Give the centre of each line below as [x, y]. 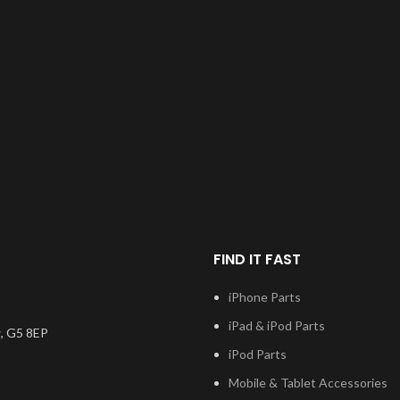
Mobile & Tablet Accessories [308, 383]
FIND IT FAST [257, 259]
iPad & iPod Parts [277, 325]
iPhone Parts [265, 297]
